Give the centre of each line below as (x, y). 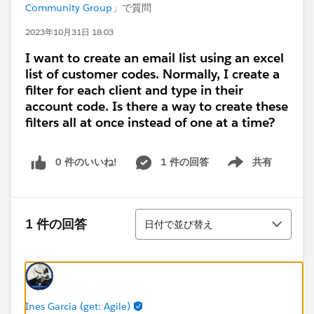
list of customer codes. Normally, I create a (152, 74)
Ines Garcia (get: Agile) (78, 306)
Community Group (69, 8)
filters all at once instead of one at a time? (150, 122)
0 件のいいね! (86, 162)
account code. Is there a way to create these (157, 106)
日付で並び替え (179, 224)
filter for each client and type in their (134, 90)
